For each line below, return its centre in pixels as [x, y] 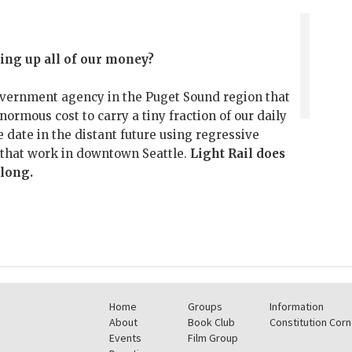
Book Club [211, 323]
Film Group [213, 338]
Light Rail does [238, 154]
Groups [205, 307]
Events [125, 338]
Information [297, 307]
